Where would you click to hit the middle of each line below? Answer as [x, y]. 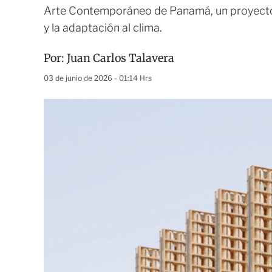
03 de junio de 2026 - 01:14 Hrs [98, 78]
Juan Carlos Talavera [121, 58]
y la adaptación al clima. [103, 28]
